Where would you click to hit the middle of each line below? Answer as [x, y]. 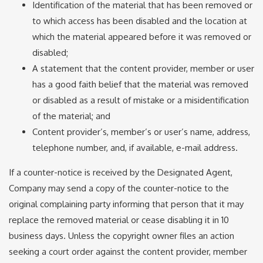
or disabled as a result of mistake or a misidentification [141, 100]
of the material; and [71, 116]
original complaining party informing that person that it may [126, 204]
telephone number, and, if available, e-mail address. [135, 147]
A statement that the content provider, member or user [143, 68]
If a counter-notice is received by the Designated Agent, [121, 172]
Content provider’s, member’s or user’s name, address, [141, 131]
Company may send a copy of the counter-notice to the [119, 188]
